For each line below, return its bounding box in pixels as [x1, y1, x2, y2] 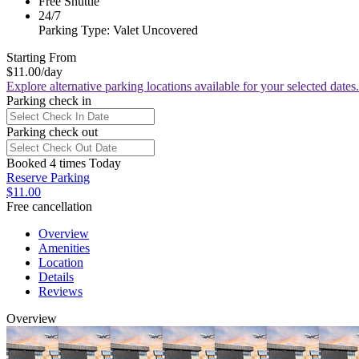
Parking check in [6, 93, 91, 107]
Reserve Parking [6, 170, 90, 184]
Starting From [6, 50, 76, 64]
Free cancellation [6, 199, 92, 213]
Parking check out [6, 124, 98, 139]
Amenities [38, 240, 90, 255]
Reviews [38, 284, 83, 298]
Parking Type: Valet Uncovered [38, 22, 198, 37]
